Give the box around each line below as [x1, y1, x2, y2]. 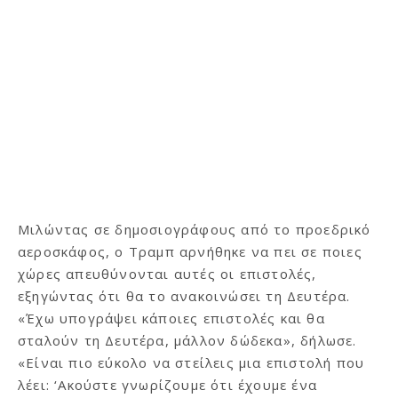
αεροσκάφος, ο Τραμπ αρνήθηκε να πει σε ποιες [18, 242, 362, 260]
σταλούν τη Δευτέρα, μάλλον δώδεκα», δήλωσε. [18, 330, 357, 349]
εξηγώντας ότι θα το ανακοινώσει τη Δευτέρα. [18, 286, 351, 305]
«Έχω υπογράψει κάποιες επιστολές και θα [18, 308, 325, 327]
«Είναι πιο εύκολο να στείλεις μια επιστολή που [18, 353, 365, 371]
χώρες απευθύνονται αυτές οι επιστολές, [18, 264, 317, 283]
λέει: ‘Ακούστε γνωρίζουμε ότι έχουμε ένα [18, 375, 317, 394]
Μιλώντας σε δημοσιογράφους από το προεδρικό [18, 219, 371, 238]
